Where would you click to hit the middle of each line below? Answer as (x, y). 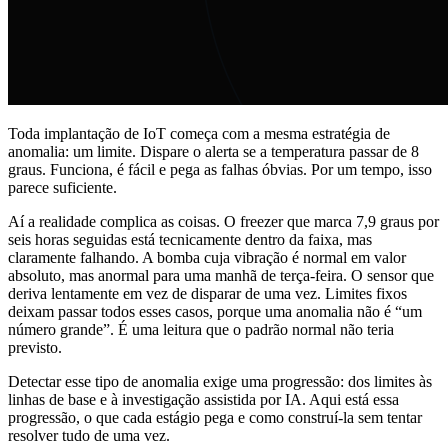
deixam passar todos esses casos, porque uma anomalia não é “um (215, 311)
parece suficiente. (62, 187)
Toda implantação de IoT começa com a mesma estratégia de (199, 133)
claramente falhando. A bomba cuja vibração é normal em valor (207, 257)
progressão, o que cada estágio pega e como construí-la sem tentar (215, 417)
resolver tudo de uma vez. (89, 435)
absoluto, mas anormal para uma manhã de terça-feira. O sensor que (221, 275)
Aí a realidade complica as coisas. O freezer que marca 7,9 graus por (223, 221)
